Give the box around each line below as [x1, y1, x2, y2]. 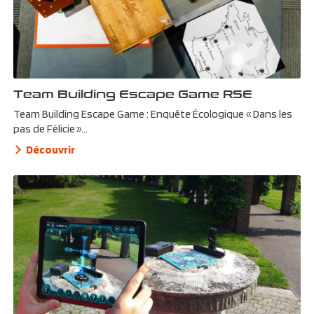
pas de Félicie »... [13, 121, 88, 135]
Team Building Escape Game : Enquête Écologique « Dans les [13, 107, 293, 121]
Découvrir [26, 142, 76, 156]
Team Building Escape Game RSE [13, 85, 253, 102]
